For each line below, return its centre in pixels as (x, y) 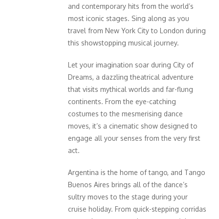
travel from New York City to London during (137, 30)
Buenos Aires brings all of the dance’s (128, 184)
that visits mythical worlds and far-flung (131, 89)
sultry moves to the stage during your (128, 197)
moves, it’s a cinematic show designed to (133, 126)
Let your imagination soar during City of (131, 65)
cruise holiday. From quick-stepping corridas (137, 209)
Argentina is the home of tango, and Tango (137, 172)
